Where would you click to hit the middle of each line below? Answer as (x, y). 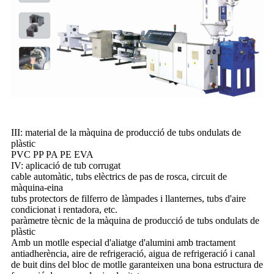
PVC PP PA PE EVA (52, 155)
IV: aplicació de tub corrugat (66, 166)
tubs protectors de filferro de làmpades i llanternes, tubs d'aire (128, 199)
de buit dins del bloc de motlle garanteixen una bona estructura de (137, 265)
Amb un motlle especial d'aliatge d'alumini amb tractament (123, 243)
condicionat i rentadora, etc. (64, 210)
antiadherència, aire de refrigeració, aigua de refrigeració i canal (133, 254)
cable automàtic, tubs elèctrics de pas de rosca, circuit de (119, 177)
